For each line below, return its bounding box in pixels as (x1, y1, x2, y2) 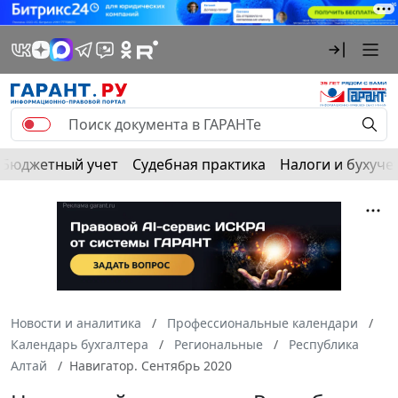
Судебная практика (132, 154, 266, 174)
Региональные (174, 335, 263, 353)
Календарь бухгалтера (11, 335, 148, 353)
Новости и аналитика (11, 314, 141, 331)
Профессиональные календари (167, 314, 358, 331)
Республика (289, 335, 359, 353)
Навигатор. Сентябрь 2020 (69, 356, 232, 374)
